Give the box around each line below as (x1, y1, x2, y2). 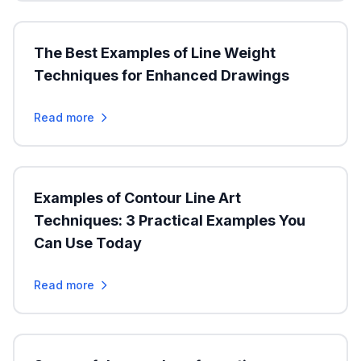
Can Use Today (34, 234, 142, 251)
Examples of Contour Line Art (34, 189, 241, 206)
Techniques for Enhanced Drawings (34, 67, 289, 84)
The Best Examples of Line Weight (34, 44, 276, 61)
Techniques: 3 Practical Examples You (34, 212, 305, 229)
